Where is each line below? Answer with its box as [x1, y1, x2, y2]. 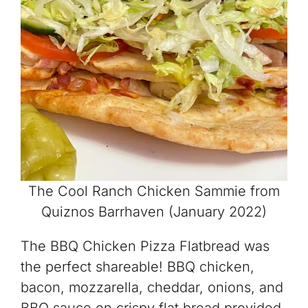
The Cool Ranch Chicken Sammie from [28, 183, 280, 200]
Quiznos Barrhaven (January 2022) [41, 203, 267, 221]
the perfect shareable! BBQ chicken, [20, 258, 254, 276]
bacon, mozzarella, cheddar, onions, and [20, 279, 283, 296]
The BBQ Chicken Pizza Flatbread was [20, 238, 269, 255]
